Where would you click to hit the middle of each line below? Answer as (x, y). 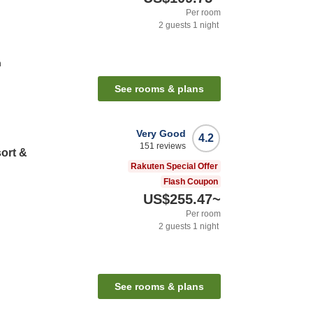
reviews (170, 146)
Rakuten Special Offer (174, 167)
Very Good (161, 134)
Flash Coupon (191, 182)
